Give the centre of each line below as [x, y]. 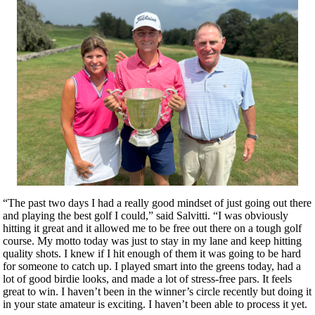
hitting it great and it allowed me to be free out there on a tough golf [152, 228]
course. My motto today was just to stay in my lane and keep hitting [152, 240]
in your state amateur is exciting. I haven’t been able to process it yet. [155, 304]
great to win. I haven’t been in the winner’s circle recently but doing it [157, 291]
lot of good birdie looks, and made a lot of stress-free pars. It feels [147, 278]
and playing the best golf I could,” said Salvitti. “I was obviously [146, 215]
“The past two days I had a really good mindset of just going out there [157, 202]
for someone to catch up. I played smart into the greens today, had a [152, 266]
